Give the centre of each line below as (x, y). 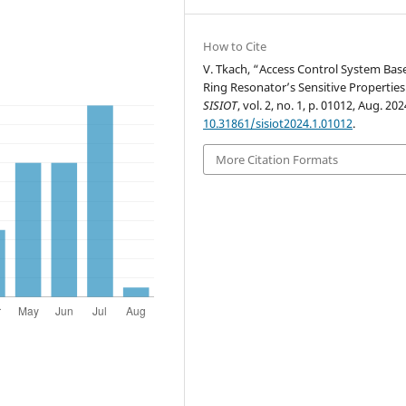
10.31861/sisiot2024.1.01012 (278, 123)
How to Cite (235, 46)
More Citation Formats (277, 159)
